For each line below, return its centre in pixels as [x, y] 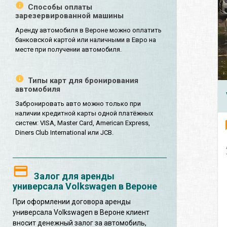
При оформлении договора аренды [72, 202]
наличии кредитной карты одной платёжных [84, 113]
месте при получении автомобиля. [68, 50]
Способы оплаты [60, 7]
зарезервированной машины [69, 16]
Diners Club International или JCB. [64, 133]
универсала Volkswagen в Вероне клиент [81, 213]
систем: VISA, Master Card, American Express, [83, 123]
